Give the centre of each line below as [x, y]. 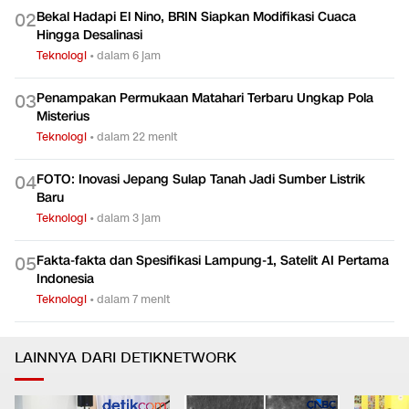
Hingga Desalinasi [89, 36]
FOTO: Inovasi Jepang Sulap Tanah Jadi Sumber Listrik [201, 180]
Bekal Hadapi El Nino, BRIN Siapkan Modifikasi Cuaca [196, 17]
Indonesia [65, 279]
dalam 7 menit [133, 299]
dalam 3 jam [129, 218]
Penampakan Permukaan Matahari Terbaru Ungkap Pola [205, 99]
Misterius [63, 117]
